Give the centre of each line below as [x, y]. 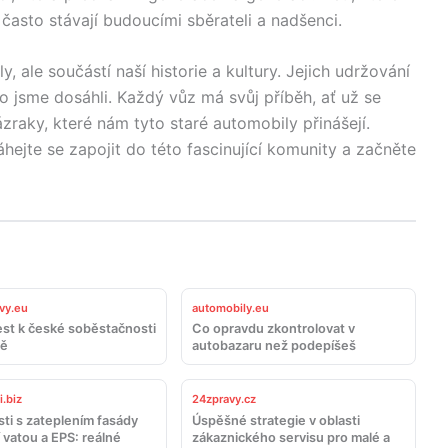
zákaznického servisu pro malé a [291, 437]
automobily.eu [231, 308]
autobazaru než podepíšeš [274, 346]
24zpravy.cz [224, 399]
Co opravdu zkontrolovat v [274, 329]
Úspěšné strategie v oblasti [276, 420]
